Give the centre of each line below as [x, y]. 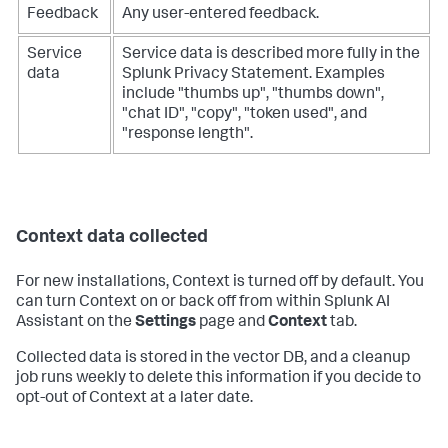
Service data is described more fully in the [271, 54]
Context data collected [112, 237]
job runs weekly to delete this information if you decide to [218, 378]
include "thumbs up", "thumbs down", [253, 94]
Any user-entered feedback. [220, 14]
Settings [167, 322]
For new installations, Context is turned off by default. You [220, 282]
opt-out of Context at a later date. [134, 398]
